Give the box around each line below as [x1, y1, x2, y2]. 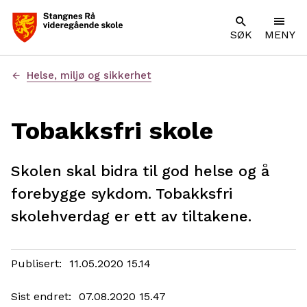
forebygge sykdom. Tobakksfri [11, 185, 232, 202]
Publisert [11, 257, 59, 270]
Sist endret [11, 290, 69, 303]
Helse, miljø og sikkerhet [27, 69, 151, 82]
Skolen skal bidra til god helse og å [11, 162, 269, 180]
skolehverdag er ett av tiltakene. [11, 208, 251, 225]
